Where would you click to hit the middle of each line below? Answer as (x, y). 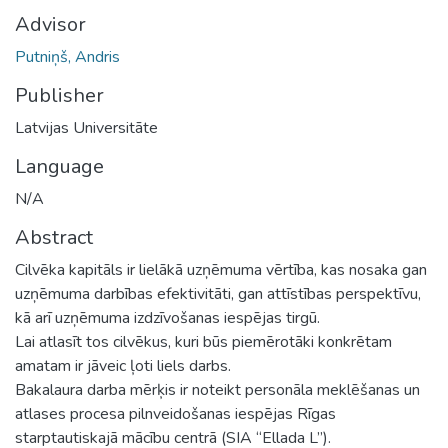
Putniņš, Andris (67, 56)
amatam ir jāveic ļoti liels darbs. (123, 365)
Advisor (50, 24)
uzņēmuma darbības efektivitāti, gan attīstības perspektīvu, (218, 293)
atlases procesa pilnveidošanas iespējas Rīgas (175, 413)
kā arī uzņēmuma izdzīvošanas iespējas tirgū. (167, 317)
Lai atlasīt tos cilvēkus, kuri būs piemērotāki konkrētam (203, 341)
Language (59, 166)
